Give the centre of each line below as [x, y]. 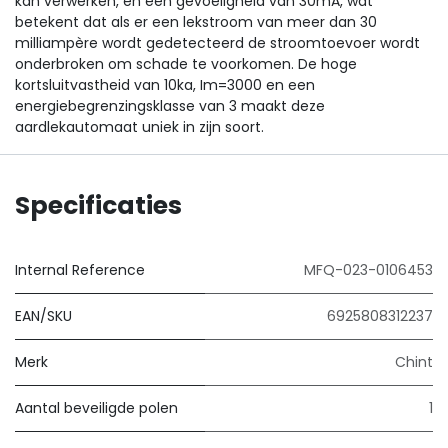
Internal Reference [80, 270]
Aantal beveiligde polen [96, 408]
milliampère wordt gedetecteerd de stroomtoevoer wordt [217, 43]
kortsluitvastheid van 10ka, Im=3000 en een [165, 85]
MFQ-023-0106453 [368, 270]
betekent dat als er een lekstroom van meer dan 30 [196, 22]
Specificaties [98, 205]
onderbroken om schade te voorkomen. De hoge [186, 64]
